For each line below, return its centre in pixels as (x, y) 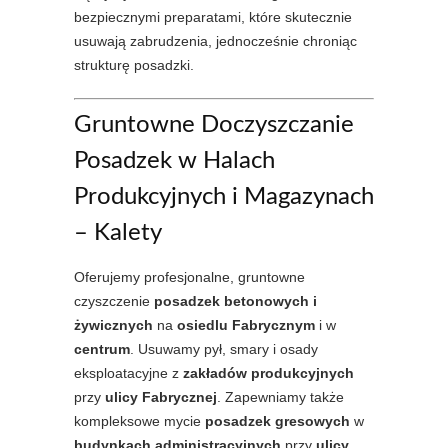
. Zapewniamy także (280, 397)
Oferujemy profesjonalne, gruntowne (189, 277)
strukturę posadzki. (134, 65)
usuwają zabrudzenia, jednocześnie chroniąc (215, 41)
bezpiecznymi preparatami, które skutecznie (213, 17)
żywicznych (113, 325)
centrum (102, 349)
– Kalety (118, 233)
